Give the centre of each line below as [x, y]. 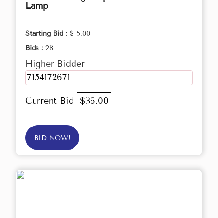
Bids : [35, 48]
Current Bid [51, 101]
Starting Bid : [47, 34]
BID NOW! [52, 138]
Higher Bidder [55, 64]
